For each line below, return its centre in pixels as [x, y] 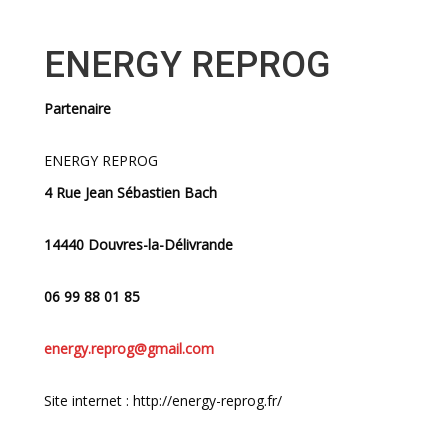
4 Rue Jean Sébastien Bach [130, 192]
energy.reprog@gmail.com [129, 348]
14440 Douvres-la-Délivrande [138, 244]
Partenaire [77, 108]
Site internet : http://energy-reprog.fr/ [163, 400]
